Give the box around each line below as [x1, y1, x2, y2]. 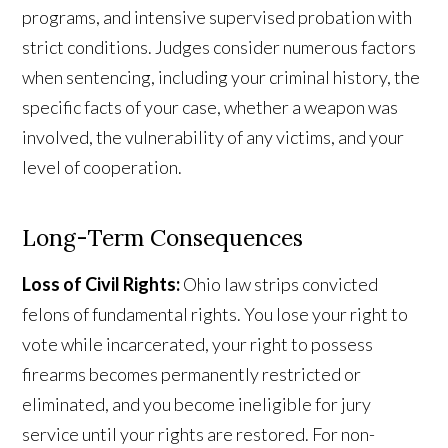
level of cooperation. [22, 156, 183, 179]
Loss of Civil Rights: [22, 273, 181, 296]
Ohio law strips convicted [180, 273, 379, 296]
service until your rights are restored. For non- [22, 423, 376, 446]
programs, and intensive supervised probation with [22, 6, 413, 29]
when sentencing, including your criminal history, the [22, 66, 421, 89]
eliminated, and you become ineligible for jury [22, 393, 372, 416]
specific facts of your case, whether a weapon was [22, 96, 399, 119]
